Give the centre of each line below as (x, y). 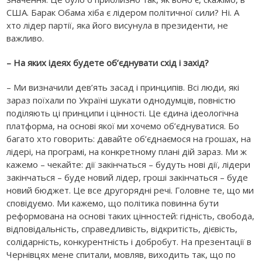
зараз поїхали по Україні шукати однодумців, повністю (121, 100)
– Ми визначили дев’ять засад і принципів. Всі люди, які (123, 87)
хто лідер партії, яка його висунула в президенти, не (118, 25)
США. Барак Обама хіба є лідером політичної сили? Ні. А (123, 12)
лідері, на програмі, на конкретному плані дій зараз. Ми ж (127, 151)
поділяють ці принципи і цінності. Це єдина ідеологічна (123, 113)
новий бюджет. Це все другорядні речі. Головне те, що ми (130, 190)
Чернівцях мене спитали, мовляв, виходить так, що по (121, 254)
